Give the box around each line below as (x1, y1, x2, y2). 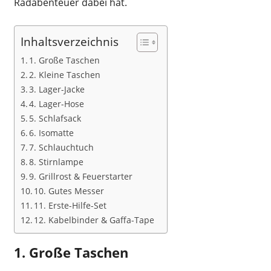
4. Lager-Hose (29, 97, 85, 109)
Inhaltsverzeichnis (20, 33, 119, 50)
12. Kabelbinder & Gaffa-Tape (34, 214, 155, 226)
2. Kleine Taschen (29, 68, 101, 80)
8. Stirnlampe (29, 155, 84, 168)
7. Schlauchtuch (29, 141, 94, 153)
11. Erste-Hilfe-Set (34, 199, 107, 211)
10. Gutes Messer (34, 184, 105, 197)
